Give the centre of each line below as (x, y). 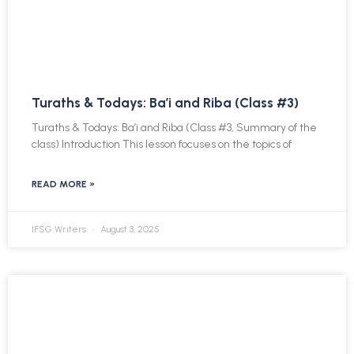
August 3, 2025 (129, 229)
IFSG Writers (60, 229)
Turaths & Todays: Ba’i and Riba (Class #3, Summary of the (174, 127)
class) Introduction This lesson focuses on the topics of (162, 144)
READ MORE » (63, 184)
